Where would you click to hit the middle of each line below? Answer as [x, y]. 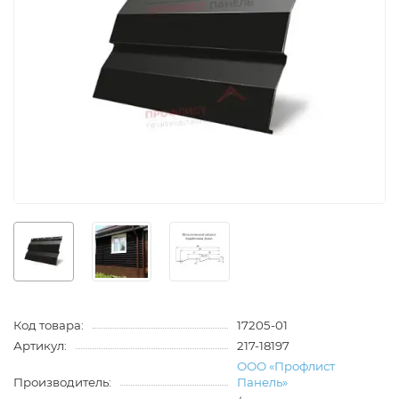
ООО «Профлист [285, 366]
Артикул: [40, 346]
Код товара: [49, 326]
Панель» [262, 383]
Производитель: [62, 383]
